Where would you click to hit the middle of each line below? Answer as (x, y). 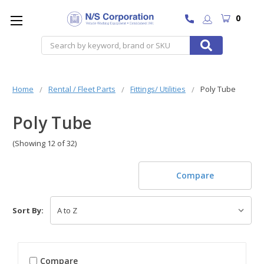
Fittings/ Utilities (158, 89)
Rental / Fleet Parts (82, 89)
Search (145, 42)
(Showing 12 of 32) (44, 143)
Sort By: (28, 211)
